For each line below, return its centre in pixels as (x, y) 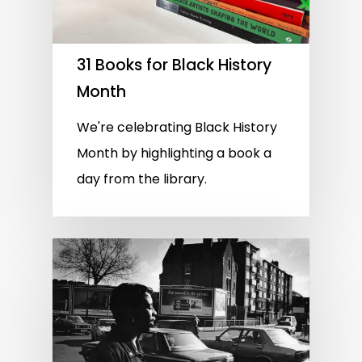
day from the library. (142, 179)
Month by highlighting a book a (174, 153)
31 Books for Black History (174, 65)
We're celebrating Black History (177, 127)
